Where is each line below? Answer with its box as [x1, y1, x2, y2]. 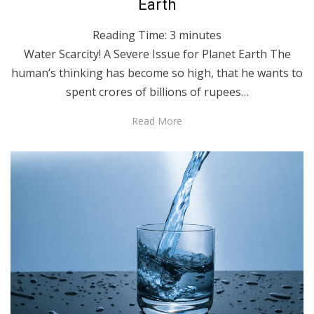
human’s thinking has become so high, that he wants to [11, 65, 303, 81]
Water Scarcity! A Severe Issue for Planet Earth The [23, 46, 291, 62]
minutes [179, 27, 221, 43]
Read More [132, 114, 182, 128]
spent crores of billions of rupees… [65, 84, 249, 100]
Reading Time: [93, 27, 170, 43]
